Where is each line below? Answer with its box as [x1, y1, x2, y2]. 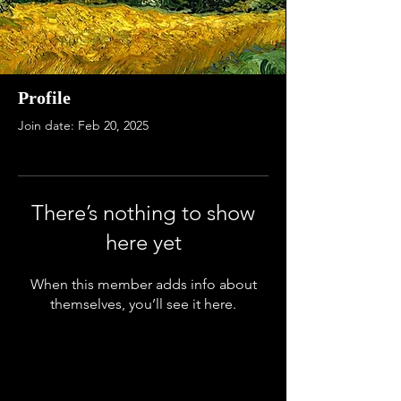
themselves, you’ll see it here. [50, 295, 236, 312]
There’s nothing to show [31, 200, 255, 226]
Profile [18, 88, 71, 107]
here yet [105, 229, 182, 255]
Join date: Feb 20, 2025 [18, 117, 149, 133]
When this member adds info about [30, 276, 257, 293]
